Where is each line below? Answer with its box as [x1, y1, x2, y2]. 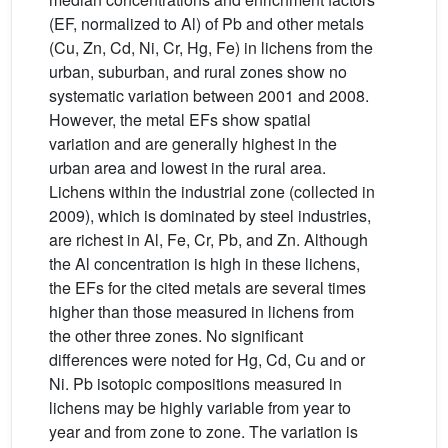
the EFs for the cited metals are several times [49, 276, 366, 299]
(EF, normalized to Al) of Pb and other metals [49, 12, 364, 35]
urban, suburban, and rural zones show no [49, 60, 347, 83]
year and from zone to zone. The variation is [49, 420, 358, 443]
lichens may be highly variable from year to [49, 396, 351, 419]
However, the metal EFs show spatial [49, 108, 311, 131]
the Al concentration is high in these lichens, [49, 252, 360, 275]
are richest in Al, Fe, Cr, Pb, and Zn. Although [49, 228, 368, 251]
